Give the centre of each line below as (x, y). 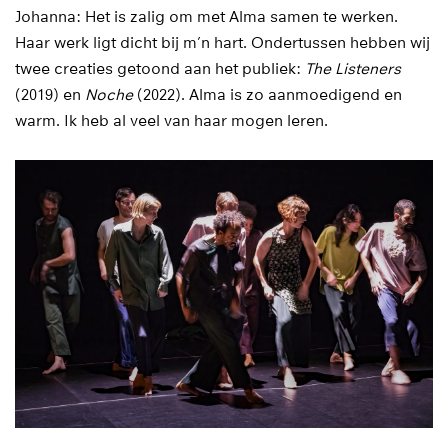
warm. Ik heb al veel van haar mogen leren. (171, 120)
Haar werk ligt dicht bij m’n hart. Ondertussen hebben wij (222, 42)
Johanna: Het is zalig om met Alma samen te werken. (206, 16)
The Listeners (353, 68)
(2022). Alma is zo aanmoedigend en (267, 94)
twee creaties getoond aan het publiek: (160, 68)
